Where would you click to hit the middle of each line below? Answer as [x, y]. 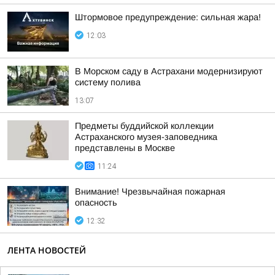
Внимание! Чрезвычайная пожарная [150, 192]
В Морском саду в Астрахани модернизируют [169, 71]
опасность [96, 203]
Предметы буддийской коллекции [144, 126]
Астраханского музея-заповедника [146, 137]
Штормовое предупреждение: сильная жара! [168, 17]
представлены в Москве [125, 148]
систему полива [108, 82]
